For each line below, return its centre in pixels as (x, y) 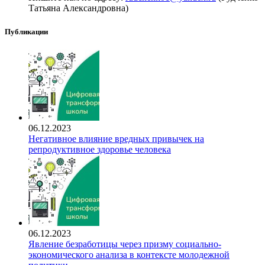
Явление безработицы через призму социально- (125, 244)
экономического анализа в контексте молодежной (129, 254)
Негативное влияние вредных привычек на (116, 138)
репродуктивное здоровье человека (100, 149)
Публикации (26, 31)
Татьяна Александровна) (78, 8)
